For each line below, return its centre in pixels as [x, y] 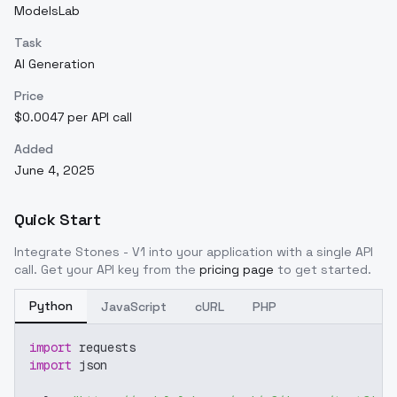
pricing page [237, 269]
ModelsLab [47, 11]
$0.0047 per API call [73, 117]
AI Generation [54, 64]
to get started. [324, 269]
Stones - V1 [110, 252]
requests [104, 347]
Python [51, 306]
